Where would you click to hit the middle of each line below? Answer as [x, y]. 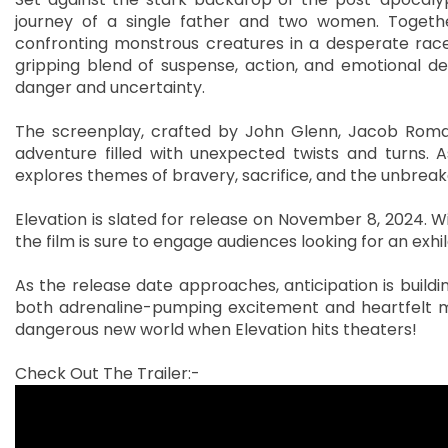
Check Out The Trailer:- [109, 373]
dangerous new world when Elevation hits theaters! [216, 329]
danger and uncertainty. [110, 87]
